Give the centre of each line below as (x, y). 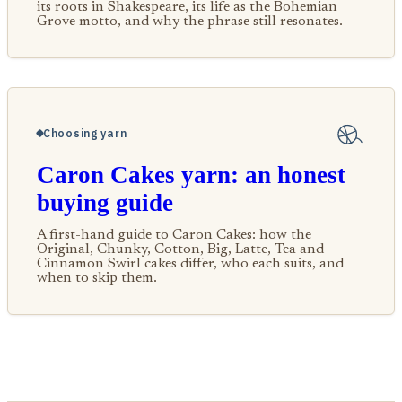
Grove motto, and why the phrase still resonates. (190, 21)
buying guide (105, 202)
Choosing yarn (85, 134)
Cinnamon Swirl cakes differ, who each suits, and (190, 263)
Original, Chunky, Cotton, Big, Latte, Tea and (180, 249)
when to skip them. (97, 278)
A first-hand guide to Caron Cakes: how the (174, 235)
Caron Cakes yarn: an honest (191, 175)
